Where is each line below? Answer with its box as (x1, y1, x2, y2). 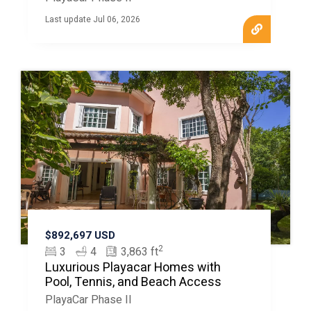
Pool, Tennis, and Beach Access (44, 273, 221, 292)
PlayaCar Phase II (44, 292, 132, 308)
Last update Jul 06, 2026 (44, 13, 140, 26)
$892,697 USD (44, 228, 115, 243)
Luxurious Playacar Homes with (44, 258, 221, 277)
